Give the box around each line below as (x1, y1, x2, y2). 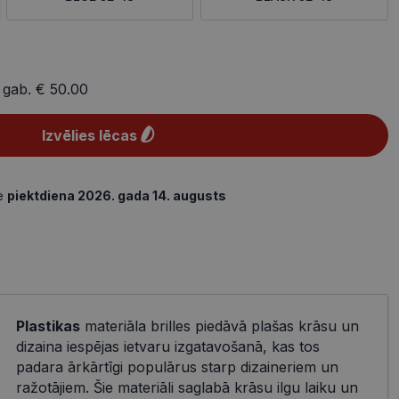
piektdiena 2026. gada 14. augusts (7, 188, 226, 203)
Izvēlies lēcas (41, 126, 137, 144)
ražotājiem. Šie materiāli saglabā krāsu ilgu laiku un (15, 379, 358, 396)
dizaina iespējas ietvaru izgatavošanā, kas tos (15, 338, 320, 355)
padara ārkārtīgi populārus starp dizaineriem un (15, 358, 338, 376)
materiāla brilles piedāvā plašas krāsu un (79, 317, 359, 335)
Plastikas (15, 317, 80, 335)
